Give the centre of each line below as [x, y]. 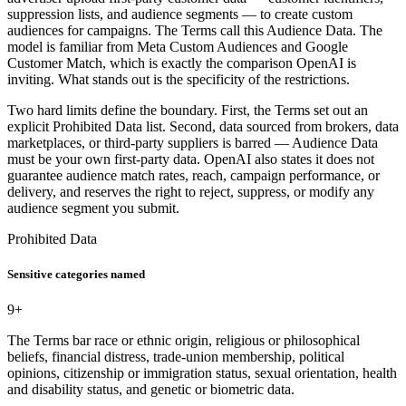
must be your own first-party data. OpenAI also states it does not [191, 159]
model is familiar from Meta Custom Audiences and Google [178, 47]
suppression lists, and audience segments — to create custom [180, 14]
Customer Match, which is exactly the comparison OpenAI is [182, 63]
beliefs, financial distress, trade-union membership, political [176, 357]
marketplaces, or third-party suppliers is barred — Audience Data [193, 143]
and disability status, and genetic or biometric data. [151, 390]
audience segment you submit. [93, 208]
